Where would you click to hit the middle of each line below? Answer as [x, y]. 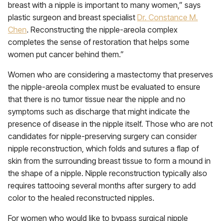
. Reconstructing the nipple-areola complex [102, 30]
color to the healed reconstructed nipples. [81, 198]
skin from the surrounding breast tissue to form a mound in [109, 161]
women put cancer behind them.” [66, 54]
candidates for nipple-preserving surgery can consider [102, 136]
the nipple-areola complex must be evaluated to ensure [104, 87]
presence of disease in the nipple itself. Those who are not [110, 124]
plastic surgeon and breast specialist [73, 17]
